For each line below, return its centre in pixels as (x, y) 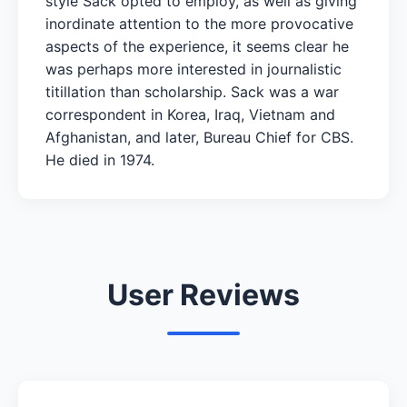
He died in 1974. (100, 159)
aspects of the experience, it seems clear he (197, 46)
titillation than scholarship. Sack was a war (192, 91)
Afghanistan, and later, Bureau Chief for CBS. (199, 137)
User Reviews (203, 294)
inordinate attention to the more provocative (199, 23)
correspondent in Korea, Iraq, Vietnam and (190, 114)
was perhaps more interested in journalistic (194, 69)
